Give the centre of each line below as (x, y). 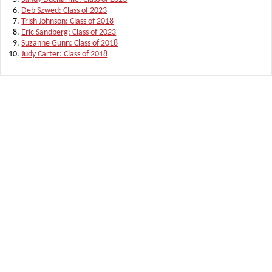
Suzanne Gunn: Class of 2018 (70, 44)
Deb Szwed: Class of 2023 (64, 11)
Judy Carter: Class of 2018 (65, 55)
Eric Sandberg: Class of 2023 (69, 33)
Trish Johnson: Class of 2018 (68, 22)
